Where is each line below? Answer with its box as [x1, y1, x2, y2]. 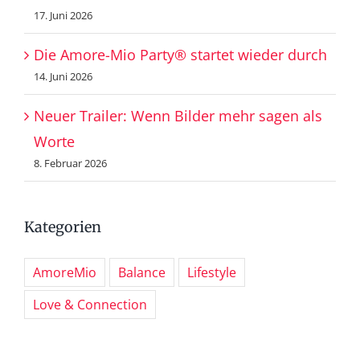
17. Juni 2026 [34, 8, 92, 23]
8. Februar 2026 [34, 156, 107, 171]
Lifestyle [187, 263, 236, 281]
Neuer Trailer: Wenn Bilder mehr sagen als [34, 106, 322, 126]
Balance [118, 263, 166, 281]
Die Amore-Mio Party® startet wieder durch [34, 45, 327, 65]
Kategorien [24, 218, 101, 237]
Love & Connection [33, 295, 147, 313]
